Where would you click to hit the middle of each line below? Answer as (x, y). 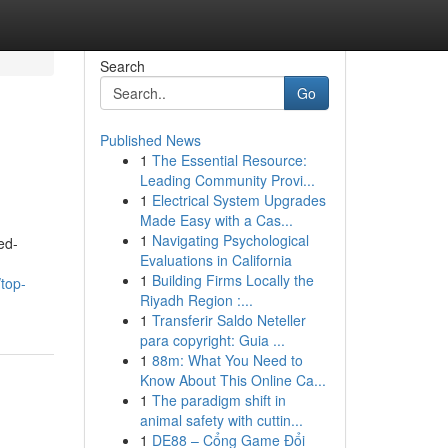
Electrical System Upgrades (238, 200)
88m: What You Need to (227, 360)
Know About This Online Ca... (232, 380)
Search (122, 66)
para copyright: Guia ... (212, 340)
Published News (150, 140)
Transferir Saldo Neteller (228, 320)
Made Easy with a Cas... (216, 220)
